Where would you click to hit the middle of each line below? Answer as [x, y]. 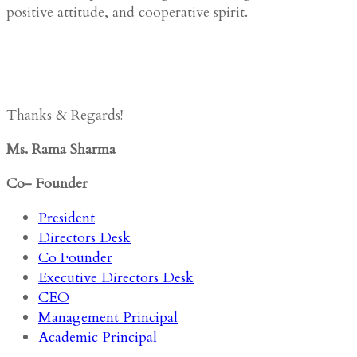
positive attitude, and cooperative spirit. [127, 12]
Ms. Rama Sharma [61, 149]
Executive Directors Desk [116, 277]
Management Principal [108, 317]
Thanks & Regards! [65, 115]
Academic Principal [98, 337]
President [67, 218]
